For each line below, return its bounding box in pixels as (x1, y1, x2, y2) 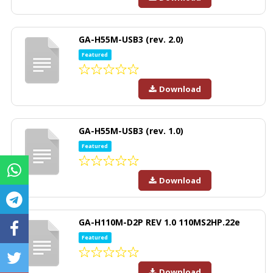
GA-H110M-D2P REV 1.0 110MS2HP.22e (79, 216, 240, 228)
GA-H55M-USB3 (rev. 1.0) (79, 125, 183, 136)
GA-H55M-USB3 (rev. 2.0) (79, 34, 183, 46)
